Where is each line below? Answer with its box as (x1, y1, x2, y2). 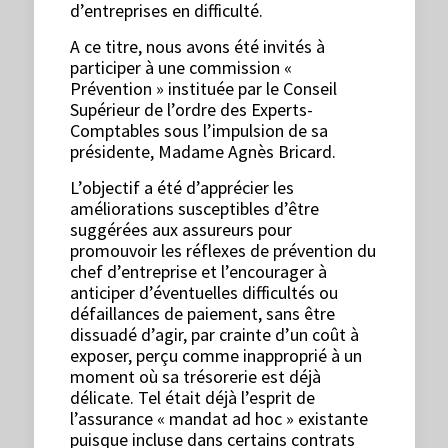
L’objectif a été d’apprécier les (70, 176, 295, 199)
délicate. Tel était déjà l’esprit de (70, 386, 316, 409)
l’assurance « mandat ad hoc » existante (70, 407, 369, 430)
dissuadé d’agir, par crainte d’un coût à (70, 323, 360, 346)
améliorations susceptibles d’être (70, 197, 320, 220)
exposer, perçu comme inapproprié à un (70, 344, 363, 367)
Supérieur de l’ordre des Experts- (70, 98, 314, 121)
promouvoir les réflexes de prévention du (70, 239, 377, 262)
